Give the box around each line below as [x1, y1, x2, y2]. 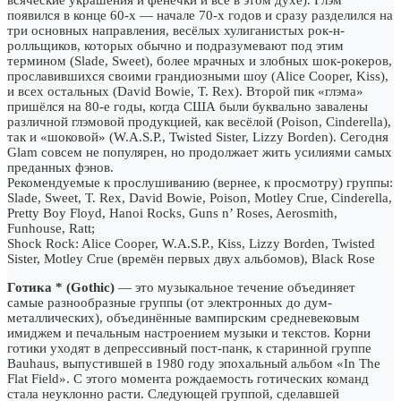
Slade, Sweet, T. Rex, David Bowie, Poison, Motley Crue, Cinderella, [7, 190, 392, 205]
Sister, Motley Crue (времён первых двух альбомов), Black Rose [7, 251, 375, 266]
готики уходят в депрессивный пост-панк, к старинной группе [7, 340, 371, 355]
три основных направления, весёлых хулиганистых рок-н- [7, 22, 345, 38]
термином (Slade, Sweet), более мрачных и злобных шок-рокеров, [7, 53, 392, 68]
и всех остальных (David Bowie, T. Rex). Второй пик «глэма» [7, 83, 363, 98]
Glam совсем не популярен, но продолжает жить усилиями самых [7, 144, 392, 159]
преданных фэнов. [7, 159, 114, 175]
